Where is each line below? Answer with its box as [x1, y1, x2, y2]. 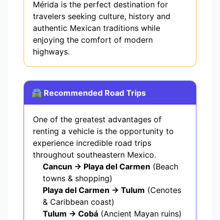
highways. [33, 47, 70, 57]
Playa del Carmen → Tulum [43, 185, 145, 195]
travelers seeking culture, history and [33, 11, 170, 22]
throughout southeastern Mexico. [33, 150, 156, 160]
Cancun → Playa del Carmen [43, 162, 150, 172]
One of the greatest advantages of [33, 114, 162, 125]
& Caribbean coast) [43, 197, 114, 207]
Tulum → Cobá [43, 209, 98, 219]
